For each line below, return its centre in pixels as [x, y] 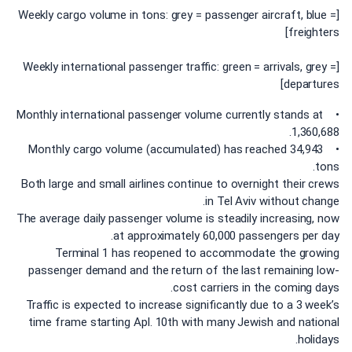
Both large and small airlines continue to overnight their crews [180, 183]
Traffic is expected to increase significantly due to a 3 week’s [182, 304]
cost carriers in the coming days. [256, 287]
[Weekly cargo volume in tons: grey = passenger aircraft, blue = [177, 15]
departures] [311, 84]
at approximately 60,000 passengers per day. [226, 235]
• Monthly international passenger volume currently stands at [170, 114]
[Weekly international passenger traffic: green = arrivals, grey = [180, 67]
